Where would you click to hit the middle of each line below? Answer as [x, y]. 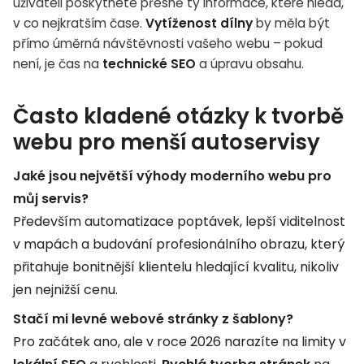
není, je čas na [58, 63]
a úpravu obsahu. [250, 63]
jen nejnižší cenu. [65, 289]
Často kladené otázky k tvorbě [178, 116]
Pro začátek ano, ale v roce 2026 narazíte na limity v [180, 341]
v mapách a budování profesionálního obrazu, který [179, 244]
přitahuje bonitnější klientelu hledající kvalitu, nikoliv [176, 266]
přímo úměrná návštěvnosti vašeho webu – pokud [168, 43]
